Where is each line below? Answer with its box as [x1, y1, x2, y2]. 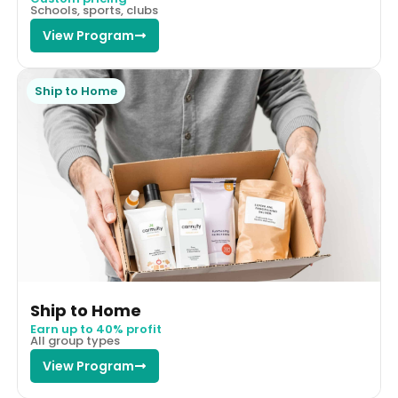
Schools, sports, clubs [29, 2, 158, 20]
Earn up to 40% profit [29, 321, 162, 338]
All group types [29, 332, 120, 350]
